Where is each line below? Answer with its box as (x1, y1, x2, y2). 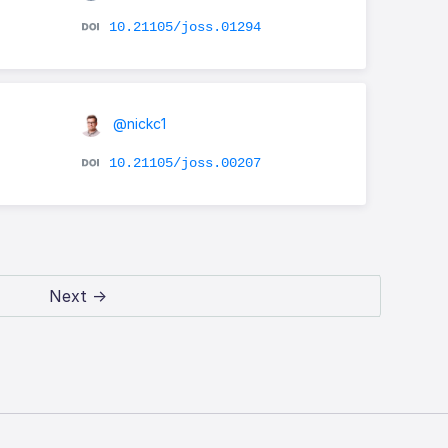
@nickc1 (108, 114, 166, 132)
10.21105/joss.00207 (108, 154, 261, 171)
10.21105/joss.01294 (108, 18, 261, 35)
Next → (49, 285, 108, 306)
